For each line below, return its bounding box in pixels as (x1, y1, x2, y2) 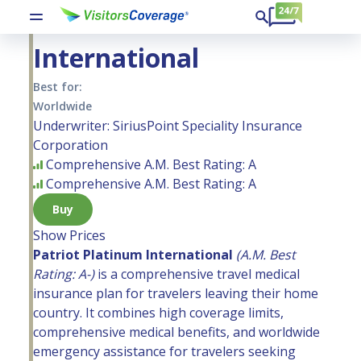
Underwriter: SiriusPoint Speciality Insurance (33, 117, 302, 135)
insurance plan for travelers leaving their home (33, 284, 318, 302)
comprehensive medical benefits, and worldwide (33, 323, 320, 341)
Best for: (33, 79, 82, 94)
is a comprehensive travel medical (94, 265, 300, 283)
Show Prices (33, 226, 106, 244)
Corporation (33, 136, 108, 154)
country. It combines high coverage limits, (33, 304, 284, 322)
